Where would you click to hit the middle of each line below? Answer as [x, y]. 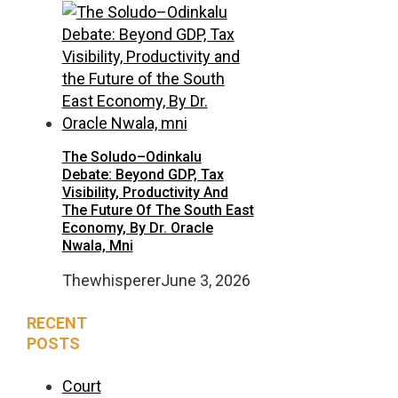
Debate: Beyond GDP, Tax [143, 175]
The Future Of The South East [158, 211]
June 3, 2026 [205, 281]
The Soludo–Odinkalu [131, 157]
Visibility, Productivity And [145, 193]
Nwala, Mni [97, 246]
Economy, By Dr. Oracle [137, 228]
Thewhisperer [111, 281]
